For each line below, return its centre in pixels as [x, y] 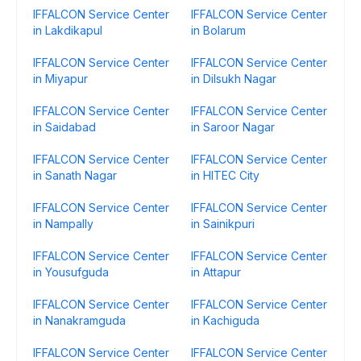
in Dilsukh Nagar [234, 79]
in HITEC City [225, 175]
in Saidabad [64, 127]
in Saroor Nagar [233, 127]
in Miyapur [60, 79]
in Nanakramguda [79, 320]
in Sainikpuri [223, 224]
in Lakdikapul [68, 30]
